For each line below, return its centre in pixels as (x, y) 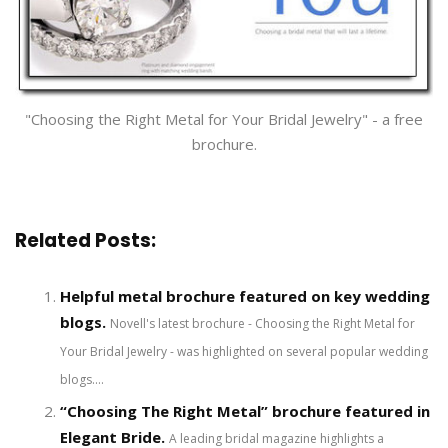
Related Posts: (85, 241)
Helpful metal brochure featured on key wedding (245, 296)
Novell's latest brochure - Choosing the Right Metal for (262, 324)
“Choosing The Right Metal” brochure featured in (245, 411)
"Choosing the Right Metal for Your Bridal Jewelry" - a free (224, 119)
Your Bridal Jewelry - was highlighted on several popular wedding (244, 352)
